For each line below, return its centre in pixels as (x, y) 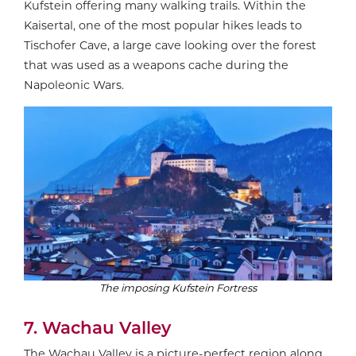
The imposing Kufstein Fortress (178, 287)
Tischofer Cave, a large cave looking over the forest (170, 46)
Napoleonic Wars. (74, 85)
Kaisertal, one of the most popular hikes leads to (163, 26)
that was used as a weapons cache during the (156, 66)
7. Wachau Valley (97, 328)
